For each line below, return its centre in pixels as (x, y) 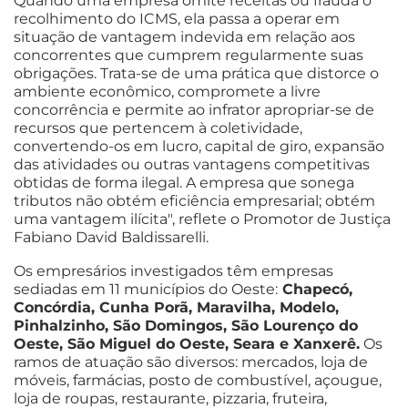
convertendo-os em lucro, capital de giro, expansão (199, 146)
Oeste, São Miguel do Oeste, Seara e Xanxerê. (187, 344)
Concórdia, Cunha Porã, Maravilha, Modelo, (176, 308)
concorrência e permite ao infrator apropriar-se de (194, 109)
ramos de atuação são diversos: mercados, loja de (191, 362)
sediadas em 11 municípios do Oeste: (146, 290)
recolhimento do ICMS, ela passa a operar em (177, 18)
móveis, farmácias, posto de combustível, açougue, (198, 381)
